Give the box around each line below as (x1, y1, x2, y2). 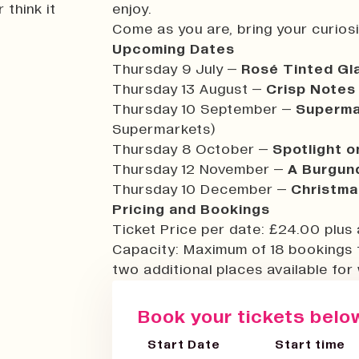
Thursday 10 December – (112, 182, 291, 197)
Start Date (147, 337, 220, 351)
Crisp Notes (266, 82, 356, 97)
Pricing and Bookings (112, 202, 270, 217)
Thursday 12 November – (112, 162, 288, 177)
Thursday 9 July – (112, 62, 241, 77)
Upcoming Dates (112, 42, 235, 57)
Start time (275, 337, 345, 351)
